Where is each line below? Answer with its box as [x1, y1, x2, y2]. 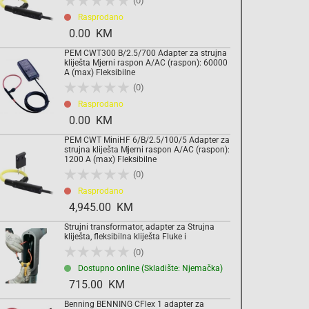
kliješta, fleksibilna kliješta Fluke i [64, 231, 186, 241]
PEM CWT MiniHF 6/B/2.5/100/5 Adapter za [64, 134, 230, 145]
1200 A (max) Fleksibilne [64, 154, 157, 164]
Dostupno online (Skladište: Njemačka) [78, 263, 223, 274]
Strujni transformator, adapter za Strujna [64, 221, 215, 232]
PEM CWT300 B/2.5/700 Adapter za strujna [64, 48, 227, 58]
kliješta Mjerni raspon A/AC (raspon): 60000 [64, 57, 228, 68]
